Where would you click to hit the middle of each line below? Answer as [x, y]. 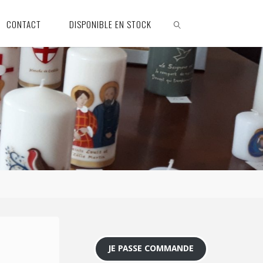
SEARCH [183, 70]
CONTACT [23, 24]
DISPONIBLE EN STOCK [111, 24]
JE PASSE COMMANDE [151, 249]
